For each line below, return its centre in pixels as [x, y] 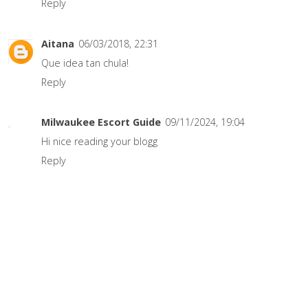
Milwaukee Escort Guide [101, 122]
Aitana [58, 43]
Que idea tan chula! [85, 63]
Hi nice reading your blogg [99, 142]
